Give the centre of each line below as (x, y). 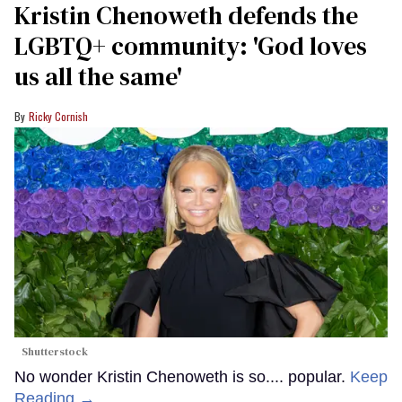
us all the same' (98, 77)
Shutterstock (55, 351)
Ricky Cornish (58, 117)
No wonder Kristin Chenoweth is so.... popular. (182, 376)
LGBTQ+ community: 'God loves (191, 46)
